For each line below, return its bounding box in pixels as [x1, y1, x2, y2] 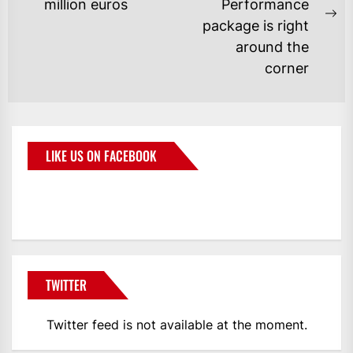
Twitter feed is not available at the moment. [46, 316, 307, 333]
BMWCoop [46, 187, 110, 203]
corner [265, 59, 309, 76]
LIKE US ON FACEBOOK [46, 146, 157, 165]
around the [236, 38, 309, 55]
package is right [203, 17, 309, 34]
